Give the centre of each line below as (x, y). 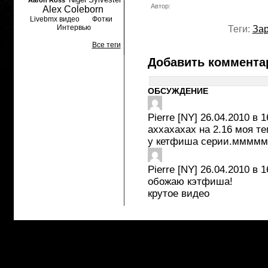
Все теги (106, 45)
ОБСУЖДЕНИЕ (178, 91)
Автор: (160, 6)
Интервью (74, 28)
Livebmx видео (54, 19)
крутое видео (178, 194)
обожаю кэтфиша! (190, 182)
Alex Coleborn (73, 9)
